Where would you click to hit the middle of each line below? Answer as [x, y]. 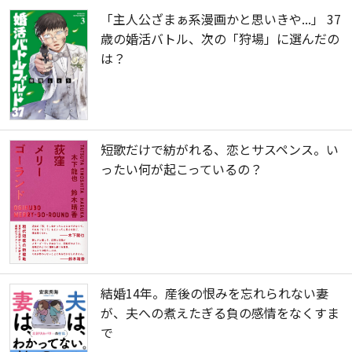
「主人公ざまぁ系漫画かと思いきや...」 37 [221, 18]
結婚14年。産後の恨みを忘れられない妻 [214, 293]
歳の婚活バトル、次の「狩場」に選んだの [220, 38]
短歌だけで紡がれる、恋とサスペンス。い [220, 149]
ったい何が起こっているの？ [181, 169]
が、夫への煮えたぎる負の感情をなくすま [220, 313]
